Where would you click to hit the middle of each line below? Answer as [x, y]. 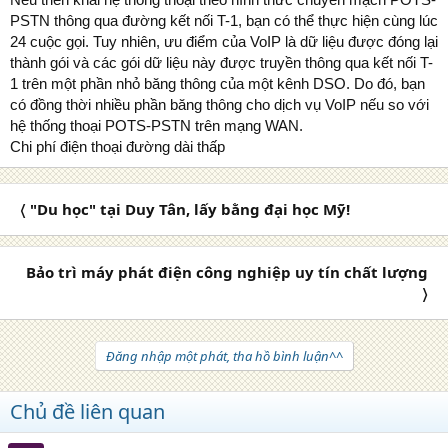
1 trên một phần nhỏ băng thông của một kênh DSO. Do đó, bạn [217, 83]
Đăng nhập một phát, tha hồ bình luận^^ [224, 355]
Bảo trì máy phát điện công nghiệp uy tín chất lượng [227, 271]
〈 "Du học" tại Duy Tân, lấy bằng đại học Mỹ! [185, 208]
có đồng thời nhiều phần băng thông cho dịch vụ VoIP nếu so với [219, 104]
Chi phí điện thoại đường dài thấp [117, 146]
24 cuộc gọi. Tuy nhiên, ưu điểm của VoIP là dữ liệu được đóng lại [224, 41]
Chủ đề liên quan [87, 411]
